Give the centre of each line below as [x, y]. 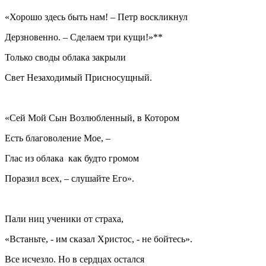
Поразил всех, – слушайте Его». [71, 179]
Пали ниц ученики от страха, [64, 219]
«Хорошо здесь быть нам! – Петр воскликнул [96, 17]
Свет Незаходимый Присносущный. [78, 78]
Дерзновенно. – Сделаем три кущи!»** [84, 37]
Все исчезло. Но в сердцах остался [75, 259]
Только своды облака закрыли [69, 58]
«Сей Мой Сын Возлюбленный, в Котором [92, 118]
